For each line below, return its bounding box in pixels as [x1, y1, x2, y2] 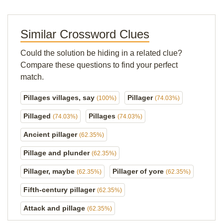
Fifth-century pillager [23, 186, 97, 194]
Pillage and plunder [23, 149, 92, 157]
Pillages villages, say [23, 94, 97, 102]
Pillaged [23, 112, 53, 120]
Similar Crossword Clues [20, 27, 149, 41]
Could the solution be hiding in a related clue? [20, 49, 182, 57]
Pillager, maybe [23, 167, 77, 175]
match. [20, 73, 44, 81]
